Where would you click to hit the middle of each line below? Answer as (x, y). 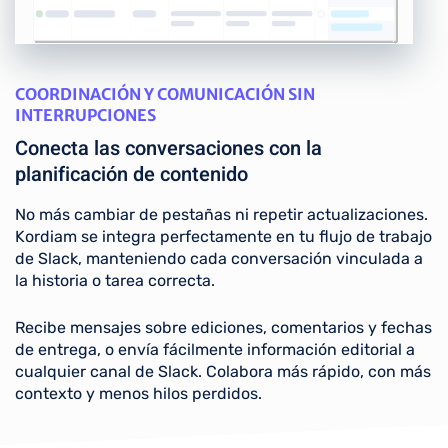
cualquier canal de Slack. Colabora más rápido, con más (223, 372)
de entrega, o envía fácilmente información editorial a (215, 350)
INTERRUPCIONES (85, 115)
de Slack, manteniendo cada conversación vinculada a (219, 259)
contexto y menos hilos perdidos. (138, 394)
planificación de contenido (131, 175)
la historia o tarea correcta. (115, 281)
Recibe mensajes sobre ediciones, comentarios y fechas (223, 328)
